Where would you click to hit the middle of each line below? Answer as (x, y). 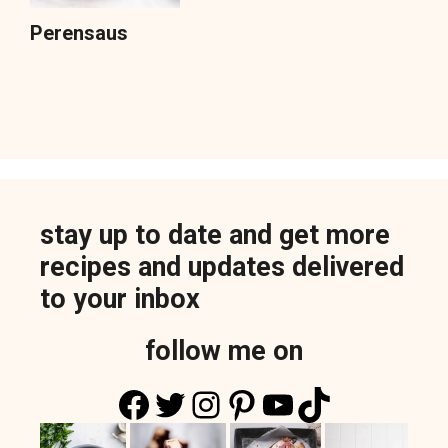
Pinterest (294, 403)
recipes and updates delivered (222, 267)
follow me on (224, 351)
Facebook (193, 403)
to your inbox (120, 299)
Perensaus (79, 33)
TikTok (347, 403)
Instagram (267, 403)
